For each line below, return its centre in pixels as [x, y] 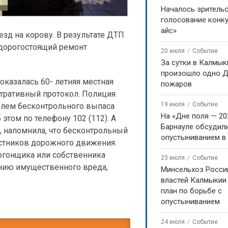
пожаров [176, 84]
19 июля [173, 104]
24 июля [173, 222]
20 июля [173, 51]
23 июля [173, 158]
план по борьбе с [191, 191]
